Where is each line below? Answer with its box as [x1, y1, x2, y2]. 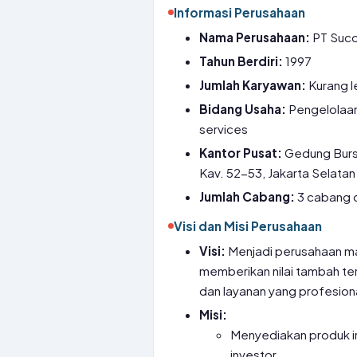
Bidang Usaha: [199, 101, 287, 116]
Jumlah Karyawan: [199, 77, 307, 92]
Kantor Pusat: [199, 145, 283, 160]
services [199, 121, 249, 136]
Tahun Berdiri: [199, 53, 284, 69]
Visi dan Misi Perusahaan [174, 218, 322, 233]
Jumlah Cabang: [199, 189, 296, 204]
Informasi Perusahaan [174, 5, 305, 20]
